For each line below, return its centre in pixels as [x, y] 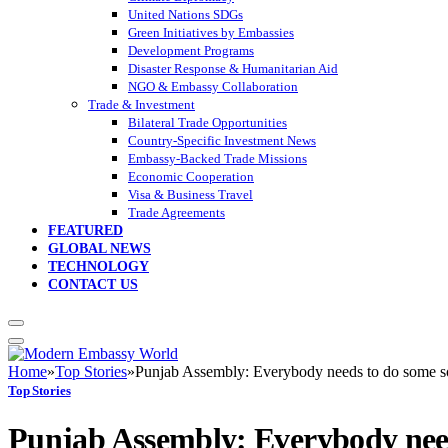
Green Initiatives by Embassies [211, 33]
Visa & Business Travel [190, 195]
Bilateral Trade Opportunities [207, 123]
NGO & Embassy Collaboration [213, 87]
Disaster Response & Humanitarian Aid [233, 69]
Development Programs [191, 51]
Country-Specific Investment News [222, 141]
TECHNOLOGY [98, 267]
